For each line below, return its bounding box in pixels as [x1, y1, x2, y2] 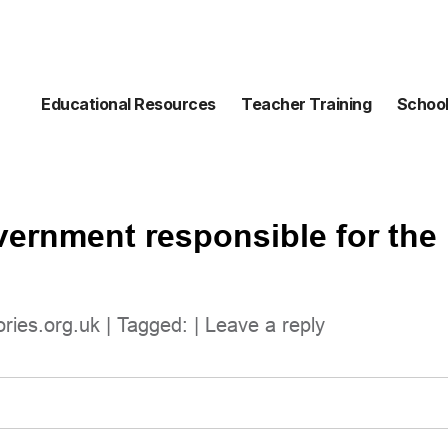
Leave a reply [205, 313, 325, 336]
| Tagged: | [100, 313, 205, 336]
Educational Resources [41, 94, 216, 115]
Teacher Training [241, 94, 372, 115]
